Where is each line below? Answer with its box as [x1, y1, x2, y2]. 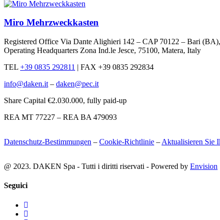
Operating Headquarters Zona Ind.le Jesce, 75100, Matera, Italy [4, 46, 201, 55]
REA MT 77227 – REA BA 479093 [4, 112, 117, 121]
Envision [190, 162, 218, 170]
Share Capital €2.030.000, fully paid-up [4, 96, 127, 105]
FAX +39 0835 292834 [79, 62, 154, 71]
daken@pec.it [56, 79, 99, 88]
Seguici [4, 181, 27, 190]
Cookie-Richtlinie [99, 137, 154, 146]
